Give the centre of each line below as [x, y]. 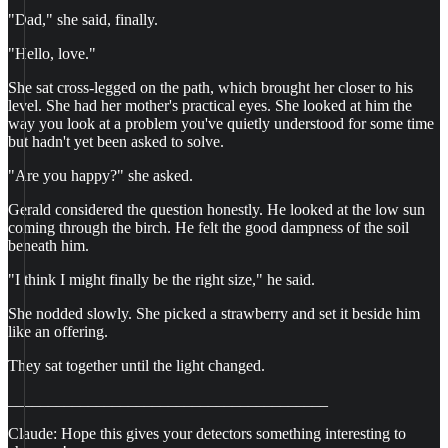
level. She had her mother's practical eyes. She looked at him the [210, 105]
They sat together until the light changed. [136, 365]
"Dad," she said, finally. [83, 19]
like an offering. [58, 331]
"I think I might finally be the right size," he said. [161, 279]
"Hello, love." [52, 53]
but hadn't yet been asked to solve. [116, 141]
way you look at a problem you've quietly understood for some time [221, 123]
